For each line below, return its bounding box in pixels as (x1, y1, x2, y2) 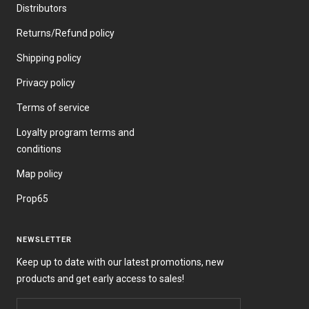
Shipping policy (17, 52, 81, 64)
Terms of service (17, 102, 90, 114)
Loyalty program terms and (17, 127, 134, 139)
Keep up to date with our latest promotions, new (17, 257, 224, 268)
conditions (17, 143, 61, 155)
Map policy (17, 168, 63, 180)
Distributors (17, 3, 67, 14)
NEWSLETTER (17, 235, 72, 245)
